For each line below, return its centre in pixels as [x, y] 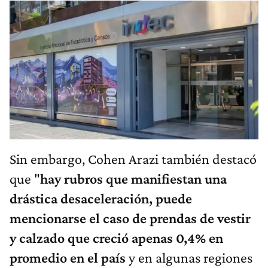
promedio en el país [68, 257]
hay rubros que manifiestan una [133, 178]
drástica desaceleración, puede [101, 198]
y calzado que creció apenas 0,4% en [116, 237]
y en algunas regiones [189, 257]
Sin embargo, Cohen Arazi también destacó [133, 159]
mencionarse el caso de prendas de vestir [130, 218]
